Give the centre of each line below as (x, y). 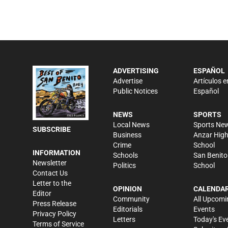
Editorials (128, 209)
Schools (125, 155)
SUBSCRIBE (52, 129)
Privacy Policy (54, 213)
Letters (124, 219)
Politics (124, 165)
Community (131, 199)
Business (127, 135)
